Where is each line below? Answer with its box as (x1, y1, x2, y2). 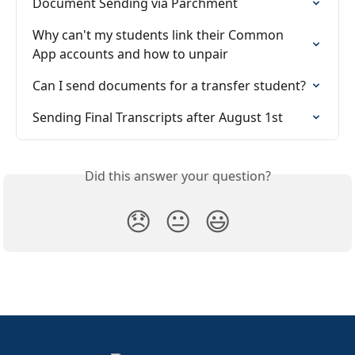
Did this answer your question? (84, 166, 271, 185)
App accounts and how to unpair (32, 44, 228, 63)
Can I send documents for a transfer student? (32, 76, 306, 94)
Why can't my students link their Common (32, 25, 287, 44)
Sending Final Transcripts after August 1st (32, 108, 283, 126)
